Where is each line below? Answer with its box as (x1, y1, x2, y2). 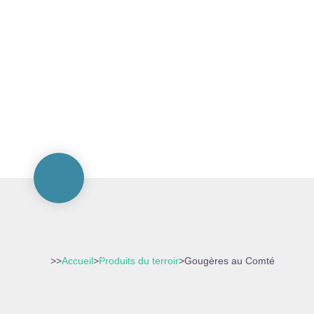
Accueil (62, 255, 93, 266)
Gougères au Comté (184, 255, 275, 266)
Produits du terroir (99, 255, 179, 266)
